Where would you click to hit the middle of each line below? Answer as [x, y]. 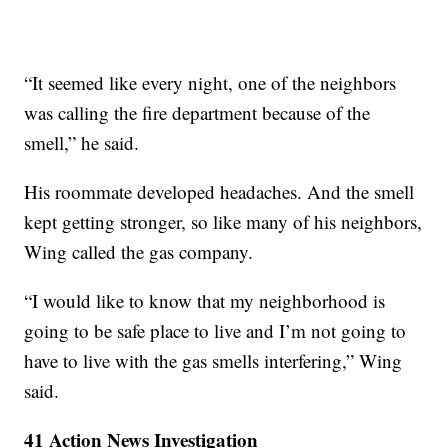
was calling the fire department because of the [197, 113]
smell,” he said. [82, 143]
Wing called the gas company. [139, 252]
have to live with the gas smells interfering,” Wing [213, 361]
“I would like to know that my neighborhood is [205, 301]
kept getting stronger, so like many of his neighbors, [223, 222]
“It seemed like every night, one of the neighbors [210, 83]
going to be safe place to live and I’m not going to [215, 331]
